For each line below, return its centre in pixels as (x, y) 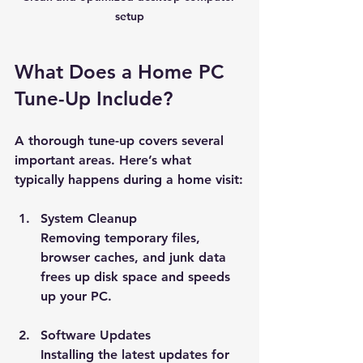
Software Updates (96, 335)
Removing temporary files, (122, 237)
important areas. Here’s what (105, 160)
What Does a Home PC (122, 71)
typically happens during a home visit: (129, 179)
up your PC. (76, 296)
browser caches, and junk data (135, 257)
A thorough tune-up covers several (121, 140)
